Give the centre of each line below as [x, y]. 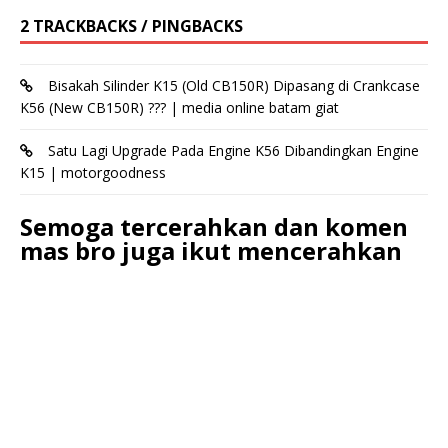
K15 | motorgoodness [93, 173]
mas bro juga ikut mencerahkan [211, 251]
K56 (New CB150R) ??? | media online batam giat [179, 108]
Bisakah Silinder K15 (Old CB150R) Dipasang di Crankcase [234, 86]
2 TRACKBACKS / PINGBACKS [131, 26]
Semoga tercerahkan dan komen [214, 227]
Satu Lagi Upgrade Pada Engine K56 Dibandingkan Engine [233, 151]
